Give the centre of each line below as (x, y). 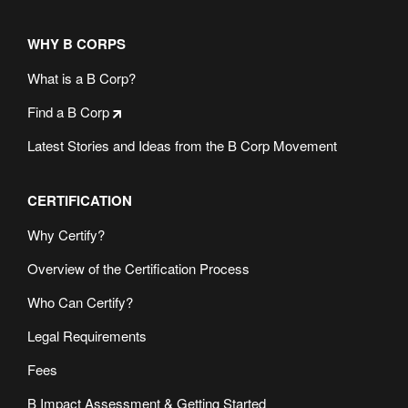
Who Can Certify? (80, 302)
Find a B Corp (68, 112)
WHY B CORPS (76, 44)
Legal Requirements (87, 336)
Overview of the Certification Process (138, 268)
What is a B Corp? (82, 78)
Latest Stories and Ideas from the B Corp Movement (182, 145)
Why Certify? (66, 235)
